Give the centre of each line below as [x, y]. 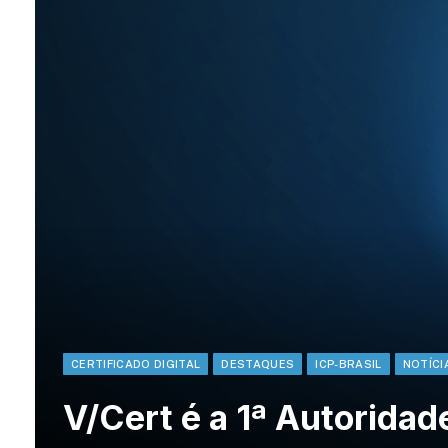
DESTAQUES [258, 364]
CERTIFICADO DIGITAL [136, 364]
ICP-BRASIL [348, 364]
